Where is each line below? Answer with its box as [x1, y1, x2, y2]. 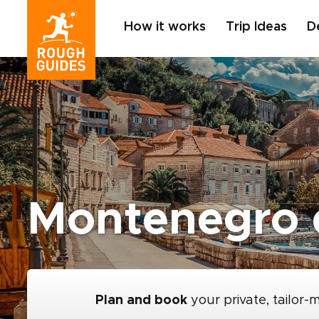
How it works [124, 21, 206, 33]
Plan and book [95, 294, 187, 307]
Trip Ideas [226, 21, 287, 33]
